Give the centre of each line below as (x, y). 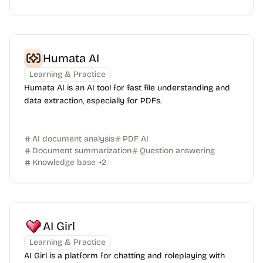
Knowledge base (64, 162)
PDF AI (136, 139)
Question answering (177, 151)
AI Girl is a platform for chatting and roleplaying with (124, 256)
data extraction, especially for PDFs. (93, 101)
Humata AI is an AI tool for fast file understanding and (127, 88)
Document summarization (82, 151)
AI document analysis (73, 139)
